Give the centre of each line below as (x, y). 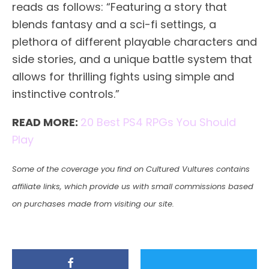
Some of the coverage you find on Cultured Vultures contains (131, 169)
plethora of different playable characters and (134, 42)
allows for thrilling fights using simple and (123, 77)
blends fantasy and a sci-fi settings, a (114, 24)
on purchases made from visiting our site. (93, 204)
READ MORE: (46, 122)
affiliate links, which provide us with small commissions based (133, 186)
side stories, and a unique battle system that (132, 59)
